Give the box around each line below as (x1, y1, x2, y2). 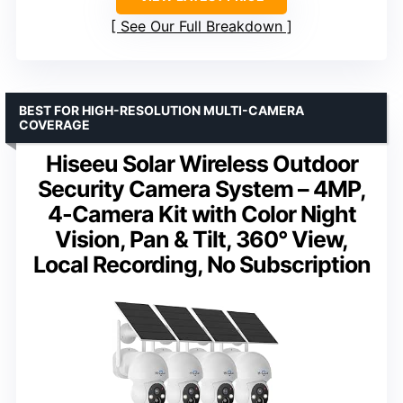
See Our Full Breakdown (121, 17, 282, 36)
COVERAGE (19, 117, 90, 133)
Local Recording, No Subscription (32, 251, 371, 279)
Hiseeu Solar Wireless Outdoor (45, 150, 358, 178)
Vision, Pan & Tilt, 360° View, (55, 226, 348, 254)
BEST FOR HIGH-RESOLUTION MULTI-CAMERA (19, 103, 304, 119)
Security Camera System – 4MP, (37, 175, 366, 203)
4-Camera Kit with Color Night (47, 201, 356, 228)
